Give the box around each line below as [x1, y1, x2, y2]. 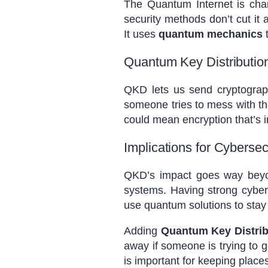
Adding [124, 224, 161, 237]
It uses [124, 28, 159, 40]
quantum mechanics [159, 28, 263, 40]
